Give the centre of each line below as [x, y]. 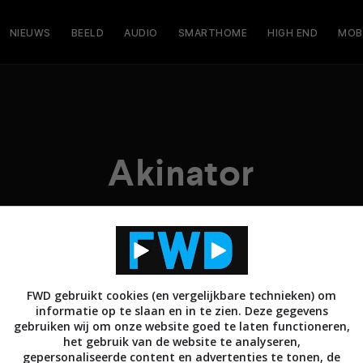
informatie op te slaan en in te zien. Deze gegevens [181, 311]
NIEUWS [30, 32]
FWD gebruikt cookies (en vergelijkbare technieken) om [181, 295]
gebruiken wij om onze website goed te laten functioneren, [181, 326]
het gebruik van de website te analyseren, [181, 342]
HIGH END [293, 32]
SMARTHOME [212, 32]
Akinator [181, 173]
